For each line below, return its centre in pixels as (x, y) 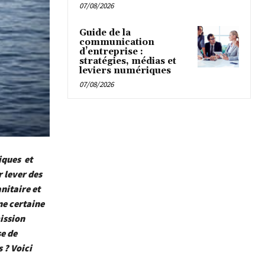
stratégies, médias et (128, 62)
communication (117, 43)
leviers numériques (125, 71)
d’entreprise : (111, 52)
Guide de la (105, 33)
